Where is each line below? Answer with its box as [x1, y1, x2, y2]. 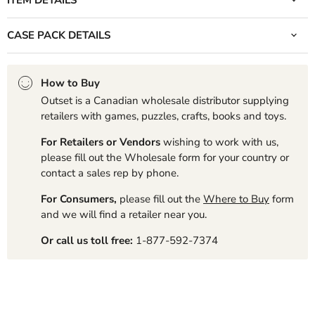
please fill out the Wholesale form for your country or [41, 150, 289, 165]
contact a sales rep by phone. [41, 165, 179, 180]
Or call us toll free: [41, 233, 133, 247]
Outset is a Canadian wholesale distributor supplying [41, 93, 289, 108]
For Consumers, [41, 191, 117, 206]
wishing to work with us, [163, 134, 278, 149]
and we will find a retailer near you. [41, 207, 207, 221]
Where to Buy [203, 191, 269, 206]
